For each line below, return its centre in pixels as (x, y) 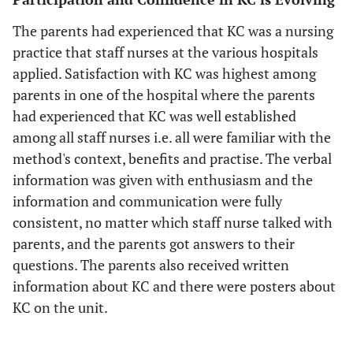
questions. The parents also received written (151, 264)
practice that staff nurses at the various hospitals (165, 52)
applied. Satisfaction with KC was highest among (164, 73)
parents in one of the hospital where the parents (164, 94)
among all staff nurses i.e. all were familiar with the (172, 137)
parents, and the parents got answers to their (154, 243)
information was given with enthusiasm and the (163, 179)
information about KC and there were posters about (174, 286)
